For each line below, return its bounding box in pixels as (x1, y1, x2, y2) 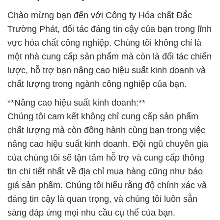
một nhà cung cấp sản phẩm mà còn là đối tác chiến (7, 52, 212, 62)
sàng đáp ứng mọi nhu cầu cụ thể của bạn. (7, 208, 175, 218)
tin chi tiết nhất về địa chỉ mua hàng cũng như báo (7, 166, 203, 177)
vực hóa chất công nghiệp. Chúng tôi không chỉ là (7, 38, 201, 48)
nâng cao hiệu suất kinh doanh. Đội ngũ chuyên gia (7, 139, 208, 149)
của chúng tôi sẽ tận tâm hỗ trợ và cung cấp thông (7, 153, 204, 163)
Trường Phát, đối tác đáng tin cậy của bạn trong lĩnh (7, 24, 212, 34)
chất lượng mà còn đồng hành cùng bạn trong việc (7, 125, 205, 136)
